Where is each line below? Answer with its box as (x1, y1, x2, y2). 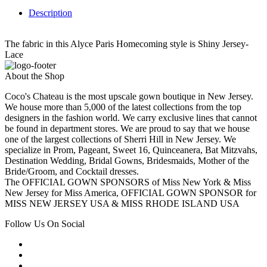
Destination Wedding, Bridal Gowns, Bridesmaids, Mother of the (5, 156, 249, 166)
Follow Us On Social (5, 219, 85, 229)
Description (29, 8, 72, 18)
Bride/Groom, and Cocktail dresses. (5, 166, 139, 177)
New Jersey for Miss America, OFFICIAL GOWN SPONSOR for (5, 188, 256, 198)
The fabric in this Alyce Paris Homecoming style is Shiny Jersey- (5, 39, 249, 49)
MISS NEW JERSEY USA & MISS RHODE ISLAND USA (5, 198, 240, 209)
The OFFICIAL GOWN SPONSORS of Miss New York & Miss (5, 177, 251, 188)
